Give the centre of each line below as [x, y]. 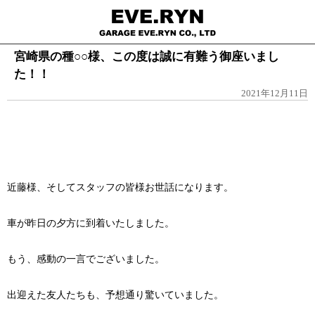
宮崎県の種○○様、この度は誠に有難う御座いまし [147, 57]
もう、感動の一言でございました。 [86, 259]
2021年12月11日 [275, 93]
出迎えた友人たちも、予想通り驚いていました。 [115, 295]
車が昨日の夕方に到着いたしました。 [91, 223]
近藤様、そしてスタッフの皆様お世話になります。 [120, 187]
